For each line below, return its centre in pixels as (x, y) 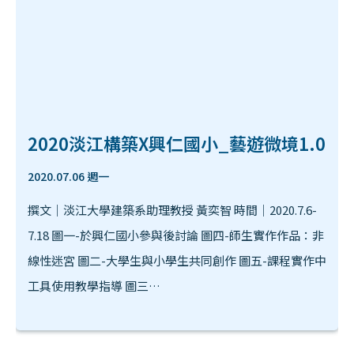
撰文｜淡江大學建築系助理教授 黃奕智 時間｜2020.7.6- (172, 210)
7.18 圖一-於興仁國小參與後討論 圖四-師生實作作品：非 (176, 235)
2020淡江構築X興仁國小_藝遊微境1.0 (177, 143)
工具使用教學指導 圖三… (94, 286)
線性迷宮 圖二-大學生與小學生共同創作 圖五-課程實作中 (177, 261)
